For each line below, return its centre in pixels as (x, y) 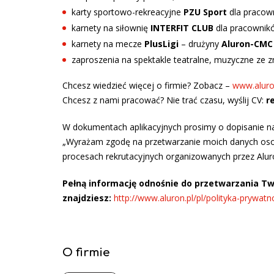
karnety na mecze (108, 43)
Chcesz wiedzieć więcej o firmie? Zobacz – (147, 85)
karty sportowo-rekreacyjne (128, 12)
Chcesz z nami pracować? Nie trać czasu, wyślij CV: (164, 100)
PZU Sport (205, 12)
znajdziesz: (87, 198)
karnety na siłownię (111, 28)
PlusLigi (161, 43)
